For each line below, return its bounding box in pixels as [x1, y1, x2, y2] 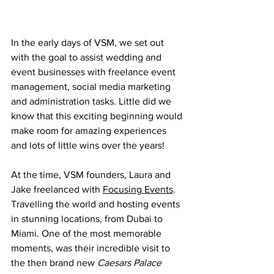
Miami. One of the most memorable [11, 228, 164, 239]
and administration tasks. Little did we [11, 96, 174, 106]
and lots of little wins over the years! [11, 140, 165, 150]
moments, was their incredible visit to [11, 243, 172, 253]
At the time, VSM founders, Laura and [11, 169, 173, 180]
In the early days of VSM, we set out [11, 37, 166, 48]
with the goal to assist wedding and [11, 52, 164, 62]
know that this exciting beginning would [11, 111, 185, 121]
